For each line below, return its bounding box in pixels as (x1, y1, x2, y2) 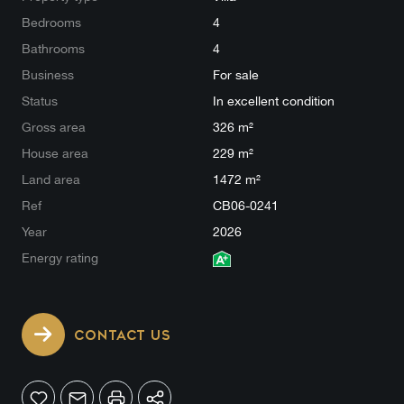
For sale (213, 68, 259, 82)
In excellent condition (213, 94, 335, 108)
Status (22, 94, 58, 108)
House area (22, 146, 88, 161)
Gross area (22, 120, 86, 134)
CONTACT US (74, 328, 170, 344)
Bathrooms (22, 41, 85, 56)
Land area (22, 172, 80, 187)
